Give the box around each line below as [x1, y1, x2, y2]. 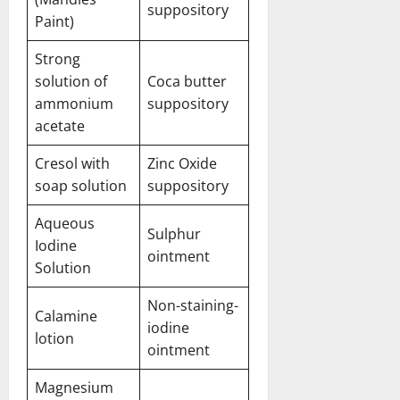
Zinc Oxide [147, 153, 217, 173]
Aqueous [35, 212, 95, 233]
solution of [35, 71, 107, 91]
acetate [35, 115, 85, 136]
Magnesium [35, 377, 113, 397]
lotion [35, 328, 74, 348]
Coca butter [147, 71, 227, 91]
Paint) [35, 11, 74, 31]
